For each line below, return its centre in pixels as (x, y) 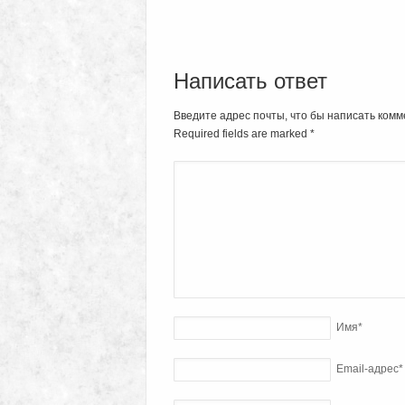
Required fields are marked (242, 133)
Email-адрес (367, 368)
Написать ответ (250, 81)
